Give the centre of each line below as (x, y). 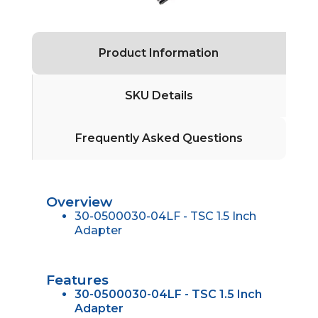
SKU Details (159, 95)
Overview (79, 202)
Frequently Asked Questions (159, 138)
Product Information (159, 53)
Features (77, 280)
